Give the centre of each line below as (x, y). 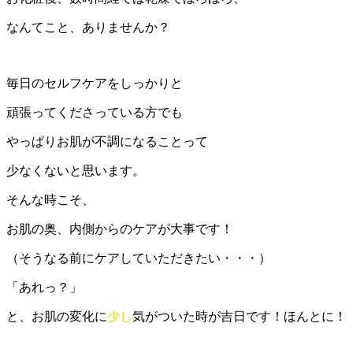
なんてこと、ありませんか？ (88, 27)
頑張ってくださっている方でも (95, 112)
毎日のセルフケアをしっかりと (95, 83)
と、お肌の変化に (57, 316)
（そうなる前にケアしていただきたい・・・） (139, 258)
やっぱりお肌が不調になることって (107, 141)
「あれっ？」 (44, 287)
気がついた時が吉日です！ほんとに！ (240, 316)
